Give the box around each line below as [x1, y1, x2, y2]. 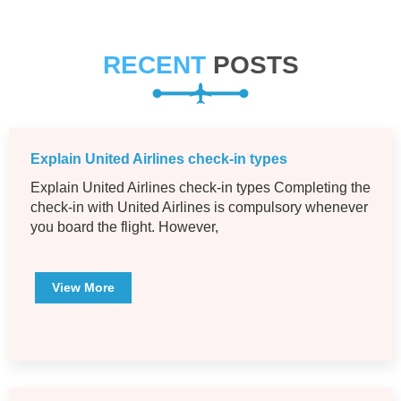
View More [52, 280, 115, 295]
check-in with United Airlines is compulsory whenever [30, 200, 368, 216]
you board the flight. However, [30, 219, 218, 235]
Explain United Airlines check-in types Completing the [30, 180, 371, 196]
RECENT [102, 51, 206, 80]
